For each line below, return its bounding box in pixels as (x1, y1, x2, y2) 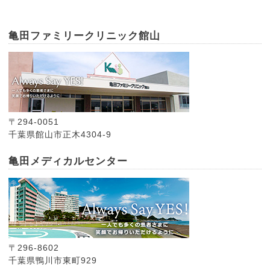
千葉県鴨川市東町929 (8, 256, 98, 266)
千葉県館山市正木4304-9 (8, 130, 112, 140)
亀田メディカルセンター (8, 155, 128, 168)
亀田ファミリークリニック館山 (8, 30, 161, 42)
